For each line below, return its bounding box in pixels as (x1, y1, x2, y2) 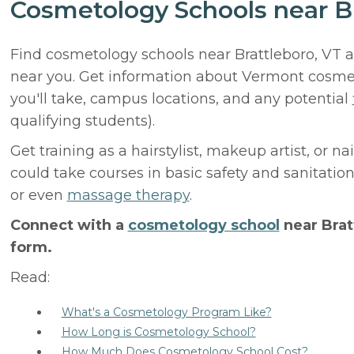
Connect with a (9, 217, 128, 234)
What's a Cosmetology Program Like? (61, 305, 272, 319)
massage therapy (66, 186, 190, 204)
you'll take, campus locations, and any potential (9, 90, 352, 107)
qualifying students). (9, 112, 155, 130)
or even (9, 186, 67, 204)
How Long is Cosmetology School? (61, 325, 256, 339)
